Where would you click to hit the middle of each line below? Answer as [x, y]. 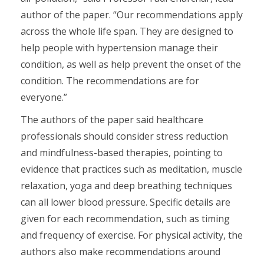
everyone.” [44, 98]
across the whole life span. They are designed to [127, 32]
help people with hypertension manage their [119, 48]
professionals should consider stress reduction [124, 136]
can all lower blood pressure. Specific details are [126, 202]
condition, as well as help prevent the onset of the [131, 65]
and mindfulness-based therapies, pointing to [122, 153]
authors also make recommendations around [121, 252]
